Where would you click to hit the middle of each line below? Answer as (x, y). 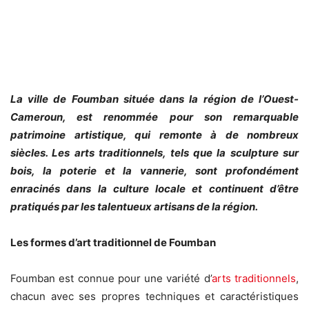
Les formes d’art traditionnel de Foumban (113, 243)
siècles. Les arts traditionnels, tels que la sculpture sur (154, 153)
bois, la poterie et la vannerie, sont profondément (154, 171)
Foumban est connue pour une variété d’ (111, 279)
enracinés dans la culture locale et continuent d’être (154, 189)
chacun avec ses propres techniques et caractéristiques (154, 297)
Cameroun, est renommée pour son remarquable (154, 117)
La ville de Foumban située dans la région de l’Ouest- (154, 99)
